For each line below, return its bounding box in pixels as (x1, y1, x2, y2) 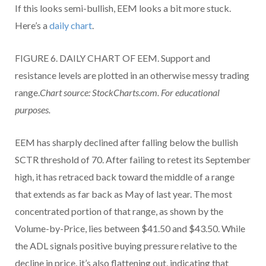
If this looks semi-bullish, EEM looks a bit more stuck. (15, 2, 231, 14)
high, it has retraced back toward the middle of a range (15, 170, 235, 182)
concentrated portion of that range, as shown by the (15, 205, 223, 217)
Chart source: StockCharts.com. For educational (40, 86, 220, 98)
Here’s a (15, 19, 49, 31)
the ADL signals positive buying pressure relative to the (15, 239, 237, 251)
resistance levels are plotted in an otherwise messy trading (15, 69, 249, 81)
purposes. (15, 103, 50, 115)
